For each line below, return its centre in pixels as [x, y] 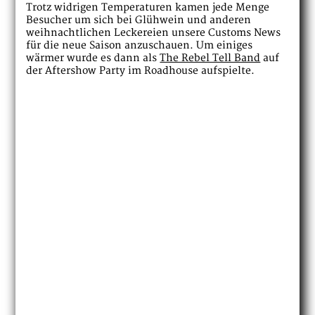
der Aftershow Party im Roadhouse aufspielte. [141, 70]
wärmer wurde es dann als [93, 58]
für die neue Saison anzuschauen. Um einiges [140, 45]
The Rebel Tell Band [210, 58]
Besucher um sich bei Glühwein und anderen [139, 20]
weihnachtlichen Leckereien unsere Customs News [154, 32]
